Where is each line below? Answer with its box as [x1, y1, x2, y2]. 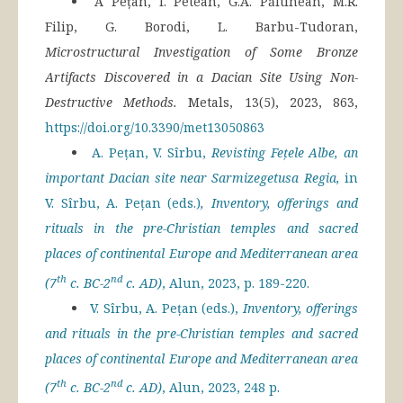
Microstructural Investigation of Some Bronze [45, 43, 358, 60]
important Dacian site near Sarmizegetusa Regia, [45, 169, 345, 186]
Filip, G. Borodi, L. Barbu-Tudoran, [45, 18, 358, 35]
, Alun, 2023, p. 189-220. [162, 273, 309, 291]
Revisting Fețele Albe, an [210, 144, 358, 161]
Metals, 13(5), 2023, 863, [177, 94, 359, 111]
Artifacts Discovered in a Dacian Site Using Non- [45, 68, 358, 85]
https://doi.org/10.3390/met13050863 [45, 119, 264, 136]
